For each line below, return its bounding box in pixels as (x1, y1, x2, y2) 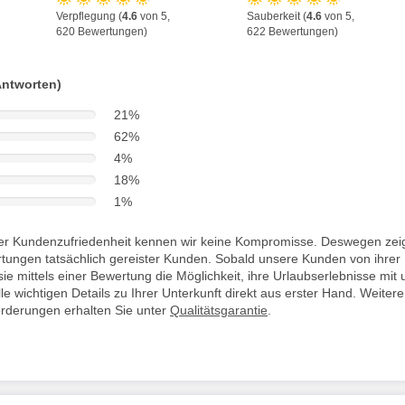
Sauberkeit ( (246, 9, 306, 23)
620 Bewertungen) (55, 24, 147, 38)
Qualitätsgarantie (170, 302, 268, 317)
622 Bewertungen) (246, 24, 338, 38)
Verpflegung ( (55, 9, 122, 23)
